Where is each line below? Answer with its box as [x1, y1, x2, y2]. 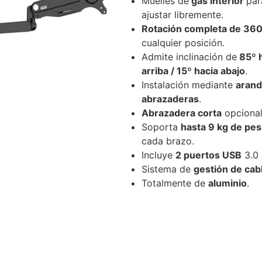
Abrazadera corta [142, 106, 222, 119]
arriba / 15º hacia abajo [142, 64, 245, 77]
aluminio [208, 177, 247, 189]
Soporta [142, 120, 181, 133]
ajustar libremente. [142, 8, 223, 20]
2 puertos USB [175, 149, 242, 161]
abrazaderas [142, 92, 199, 105]
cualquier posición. [142, 36, 225, 49]
